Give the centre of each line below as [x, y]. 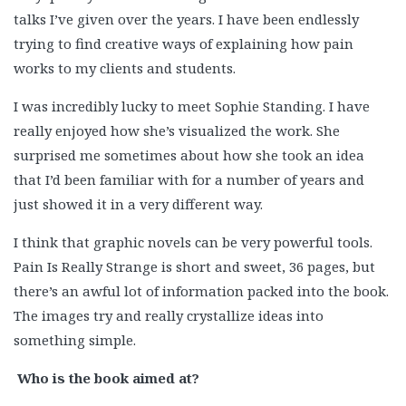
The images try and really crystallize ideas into [169, 315]
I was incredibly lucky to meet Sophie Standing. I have [192, 106]
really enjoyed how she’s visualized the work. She [177, 130]
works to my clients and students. [125, 68]
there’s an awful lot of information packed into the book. [201, 291]
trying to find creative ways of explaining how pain [184, 43]
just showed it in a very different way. [138, 204]
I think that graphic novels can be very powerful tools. [193, 242]
